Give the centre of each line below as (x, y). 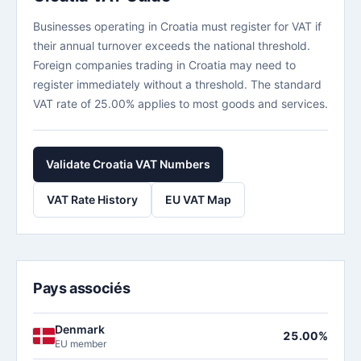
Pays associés (82, 288)
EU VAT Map (198, 199)
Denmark (79, 329)
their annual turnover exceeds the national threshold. (172, 46)
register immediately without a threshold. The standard (177, 84)
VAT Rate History (92, 199)
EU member (80, 344)
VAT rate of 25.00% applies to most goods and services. (180, 104)
